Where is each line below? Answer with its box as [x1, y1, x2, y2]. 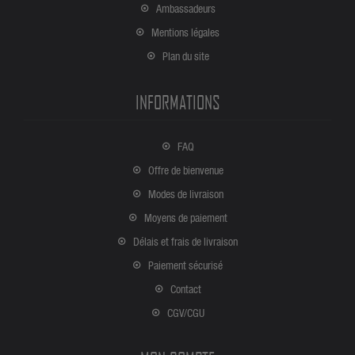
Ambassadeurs [155, 2, 216, 16]
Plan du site [162, 49, 209, 63]
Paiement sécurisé [148, 258, 223, 273]
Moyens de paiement [143, 211, 227, 225]
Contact [170, 282, 201, 296]
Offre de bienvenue [147, 163, 223, 177]
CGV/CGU [166, 306, 204, 320]
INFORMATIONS [135, 91, 220, 114]
